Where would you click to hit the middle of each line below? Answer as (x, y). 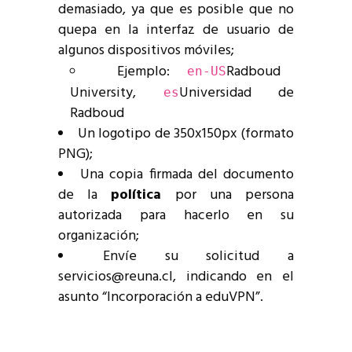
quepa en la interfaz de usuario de (176, 31)
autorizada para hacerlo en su (176, 216)
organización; (99, 236)
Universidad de (236, 93)
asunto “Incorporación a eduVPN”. (161, 298)
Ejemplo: (152, 72)
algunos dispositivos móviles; (146, 51)
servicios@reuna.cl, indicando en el (176, 277)
